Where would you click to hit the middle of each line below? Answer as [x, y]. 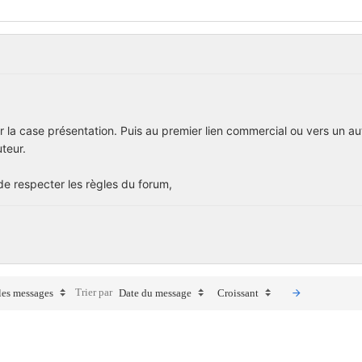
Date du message [155, 293]
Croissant [238, 293]
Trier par [95, 292]
